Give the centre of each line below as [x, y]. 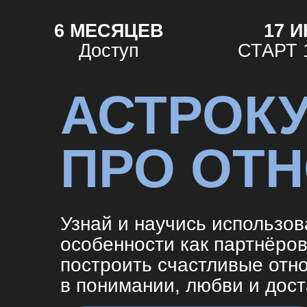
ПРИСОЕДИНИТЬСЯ [171, 295]
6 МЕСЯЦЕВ [97, 28]
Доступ [98, 46]
